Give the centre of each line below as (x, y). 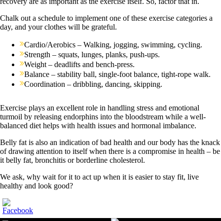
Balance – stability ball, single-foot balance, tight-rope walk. (118, 74)
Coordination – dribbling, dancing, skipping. (93, 84)
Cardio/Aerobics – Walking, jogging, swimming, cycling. (113, 45)
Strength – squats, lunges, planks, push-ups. (92, 55)
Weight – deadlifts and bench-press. (80, 65)
